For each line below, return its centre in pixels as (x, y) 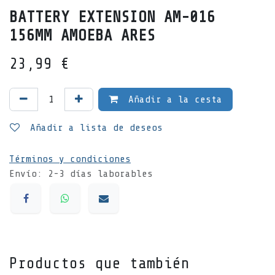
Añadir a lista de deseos (96, 128)
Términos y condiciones (70, 159)
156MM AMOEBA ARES (82, 36)
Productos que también (99, 263)
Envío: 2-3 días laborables (81, 174)
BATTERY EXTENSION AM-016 (112, 17)
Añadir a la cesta (172, 100)
